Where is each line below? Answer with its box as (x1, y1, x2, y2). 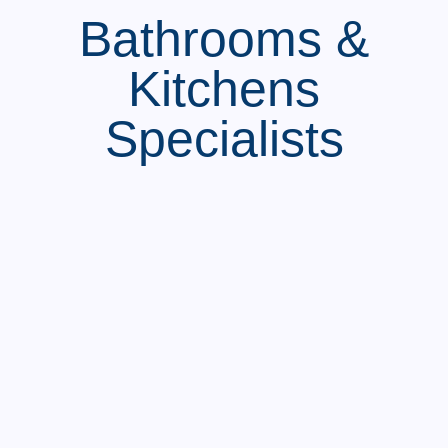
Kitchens (128, 61, 320, 118)
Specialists (104, 111, 344, 168)
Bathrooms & (79, 11, 369, 68)
